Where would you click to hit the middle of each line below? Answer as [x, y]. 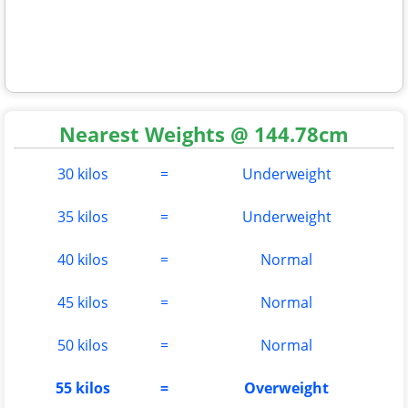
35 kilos [82, 216]
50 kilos [82, 345]
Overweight [286, 388]
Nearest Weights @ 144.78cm [204, 133]
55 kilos [82, 388]
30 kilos [82, 173]
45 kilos [82, 302]
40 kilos [82, 259]
